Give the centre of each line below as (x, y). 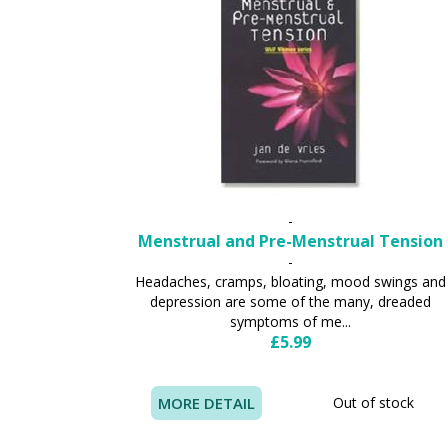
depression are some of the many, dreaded (290, 301)
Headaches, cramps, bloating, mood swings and (290, 281)
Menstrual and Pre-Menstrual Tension (290, 240)
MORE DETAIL (207, 402)
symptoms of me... (290, 321)
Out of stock (373, 402)
